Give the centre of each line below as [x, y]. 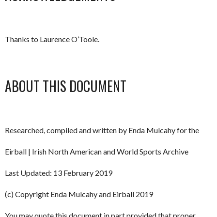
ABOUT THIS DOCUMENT [66, 86]
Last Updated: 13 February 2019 [59, 173]
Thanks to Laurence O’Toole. [52, 39]
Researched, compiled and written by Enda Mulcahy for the [102, 130]
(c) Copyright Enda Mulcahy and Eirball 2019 [79, 194]
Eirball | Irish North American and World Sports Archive [97, 151]
